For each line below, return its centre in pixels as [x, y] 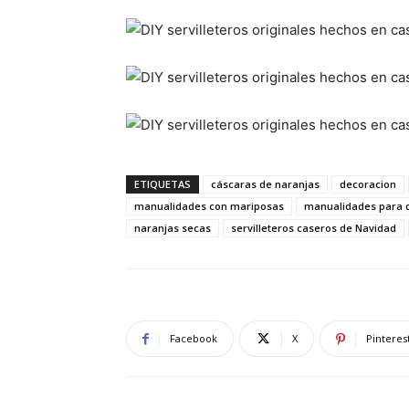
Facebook [194, 339]
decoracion [368, 184]
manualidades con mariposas [209, 206]
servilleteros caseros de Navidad [314, 228]
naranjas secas [173, 228]
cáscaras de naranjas [265, 184]
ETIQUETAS [163, 184]
